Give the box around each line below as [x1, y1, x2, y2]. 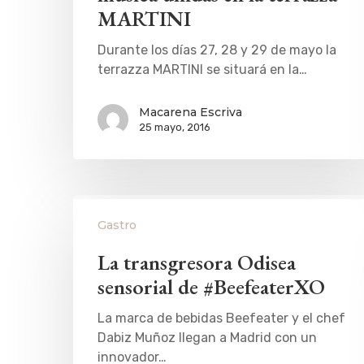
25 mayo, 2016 [139, 120, 210, 133]
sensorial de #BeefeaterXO [97, 273, 325, 301]
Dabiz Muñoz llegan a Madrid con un [97, 330, 317, 345]
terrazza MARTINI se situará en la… [97, 61, 307, 77]
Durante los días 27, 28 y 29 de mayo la [97, 41, 336, 58]
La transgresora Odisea [97, 249, 296, 276]
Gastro [97, 218, 136, 232]
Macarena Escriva [139, 104, 242, 119]
